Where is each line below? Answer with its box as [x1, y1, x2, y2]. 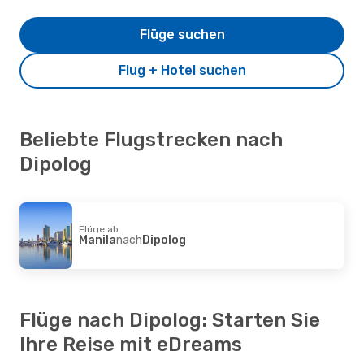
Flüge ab [79, 223, 119, 235]
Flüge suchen [139, 26, 225, 42]
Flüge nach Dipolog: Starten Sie [19, 308, 320, 331]
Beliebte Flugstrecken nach [19, 128, 283, 151]
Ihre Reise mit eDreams [19, 332, 242, 356]
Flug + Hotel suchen [118, 62, 246, 78]
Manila [79, 232, 116, 247]
